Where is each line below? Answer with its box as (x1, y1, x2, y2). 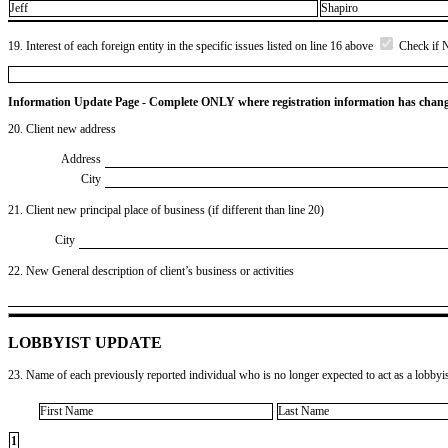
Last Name (278, 404, 329, 419)
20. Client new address (8, 121, 116, 136)
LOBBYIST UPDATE (8, 333, 162, 351)
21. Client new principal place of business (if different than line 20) (8, 202, 324, 217)
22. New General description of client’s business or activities (8, 263, 294, 278)
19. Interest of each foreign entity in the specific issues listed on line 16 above (8, 38, 376, 53)
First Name (40, 404, 93, 419)
